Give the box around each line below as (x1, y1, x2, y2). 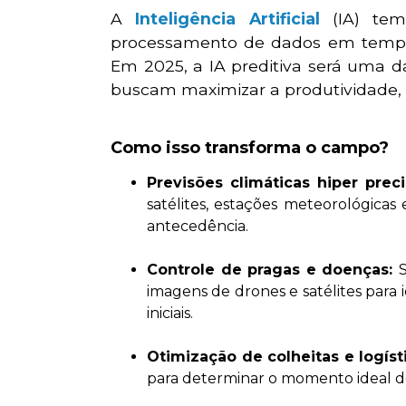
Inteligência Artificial (135, 9, 320, 29)
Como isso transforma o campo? (111, 137, 389, 158)
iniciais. (147, 304, 193, 322)
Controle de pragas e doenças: (147, 260, 399, 278)
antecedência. (147, 217, 248, 235)
